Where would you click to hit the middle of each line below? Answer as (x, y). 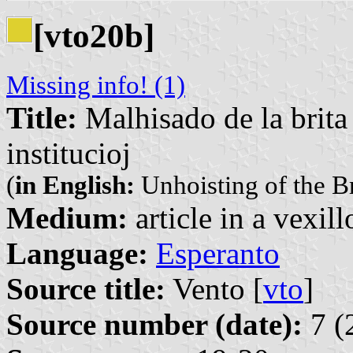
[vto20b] (94, 35)
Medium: (67, 217)
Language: (77, 253)
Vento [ (214, 288)
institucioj (69, 153)
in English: (75, 185)
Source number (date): (154, 324)
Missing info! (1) (96, 85)
